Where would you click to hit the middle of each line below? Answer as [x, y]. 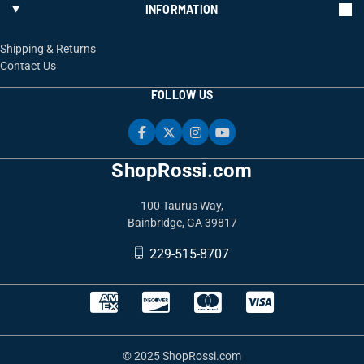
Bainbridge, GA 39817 [182, 223]
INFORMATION [182, 9]
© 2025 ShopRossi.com [182, 356]
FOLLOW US [182, 95]
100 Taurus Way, [182, 206]
